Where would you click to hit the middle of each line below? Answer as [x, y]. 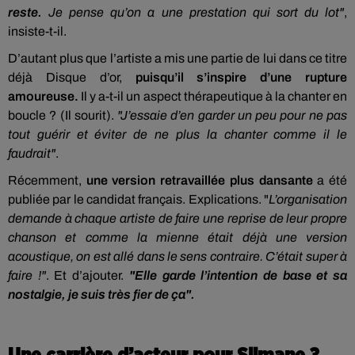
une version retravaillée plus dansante [199, 180]
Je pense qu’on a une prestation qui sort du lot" [197, 12]
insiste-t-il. [37, 31]
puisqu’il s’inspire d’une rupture [241, 77]
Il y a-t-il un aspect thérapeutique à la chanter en [214, 96]
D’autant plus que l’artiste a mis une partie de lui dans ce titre [177, 58]
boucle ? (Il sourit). [63, 115]
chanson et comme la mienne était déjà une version [177, 237]
